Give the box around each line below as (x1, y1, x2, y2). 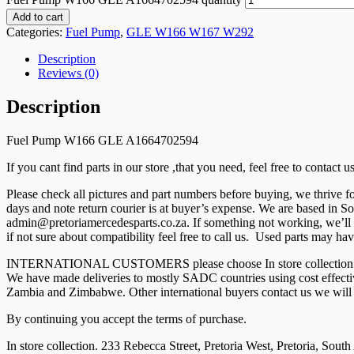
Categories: (6, 24, 66, 39)
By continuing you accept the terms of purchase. (6, 311, 247, 326)
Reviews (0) (38, 66, 99, 80)
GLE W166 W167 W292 (126, 24, 254, 39)
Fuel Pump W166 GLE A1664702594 (6, 133, 198, 147)
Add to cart (13, 10, 63, 23)
